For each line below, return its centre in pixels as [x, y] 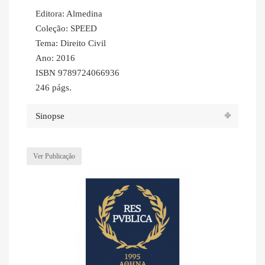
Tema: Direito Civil [71, 43]
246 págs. [54, 88]
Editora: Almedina [69, 14]
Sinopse [50, 116]
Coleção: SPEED [66, 29]
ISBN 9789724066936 [77, 73]
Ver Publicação [54, 156]
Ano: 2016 [55, 58]
